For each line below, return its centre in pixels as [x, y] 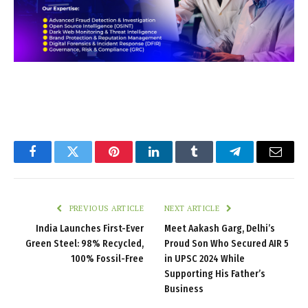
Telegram [257, 162]
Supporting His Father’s [215, 274]
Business [184, 289]
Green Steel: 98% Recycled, [85, 243]
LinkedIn [176, 162]
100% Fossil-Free [107, 258]
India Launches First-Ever [90, 228]
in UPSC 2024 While [205, 258]
